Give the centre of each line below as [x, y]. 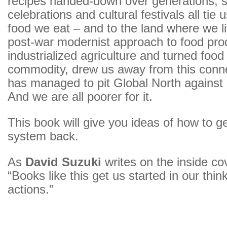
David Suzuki [63, 162]
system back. [43, 136]
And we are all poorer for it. [80, 97]
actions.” [30, 190]
